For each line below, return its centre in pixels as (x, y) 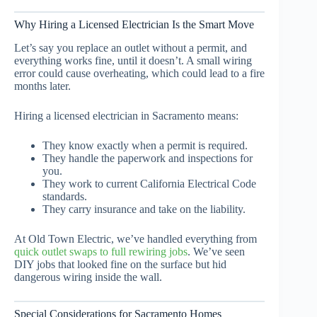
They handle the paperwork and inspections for (148, 158)
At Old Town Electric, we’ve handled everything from (136, 238)
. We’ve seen (216, 251)
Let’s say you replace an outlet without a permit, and (131, 47)
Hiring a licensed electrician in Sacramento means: (126, 115)
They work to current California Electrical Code (149, 183)
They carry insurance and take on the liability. (144, 209)
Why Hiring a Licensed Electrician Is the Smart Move (134, 24)
